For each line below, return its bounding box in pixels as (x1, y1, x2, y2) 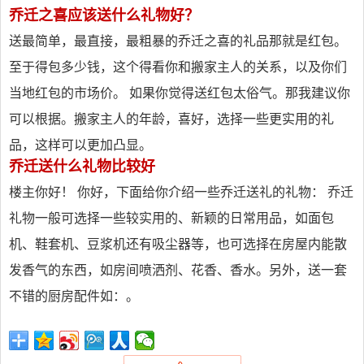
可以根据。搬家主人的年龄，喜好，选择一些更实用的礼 (9, 112, 334, 126)
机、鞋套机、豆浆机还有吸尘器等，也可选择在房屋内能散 (9, 237, 347, 251)
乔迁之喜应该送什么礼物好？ (9, 7, 199, 24)
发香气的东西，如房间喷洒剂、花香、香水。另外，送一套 (9, 263, 347, 277)
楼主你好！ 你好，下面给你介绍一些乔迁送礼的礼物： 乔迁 (9, 185, 353, 199)
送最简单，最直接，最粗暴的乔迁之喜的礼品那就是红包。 (9, 34, 347, 48)
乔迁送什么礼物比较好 (9, 158, 155, 175)
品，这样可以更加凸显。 (9, 138, 152, 152)
